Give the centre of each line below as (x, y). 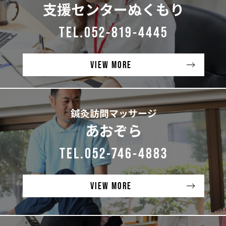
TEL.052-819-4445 (114, 32)
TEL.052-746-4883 (114, 153)
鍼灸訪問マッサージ (114, 112)
